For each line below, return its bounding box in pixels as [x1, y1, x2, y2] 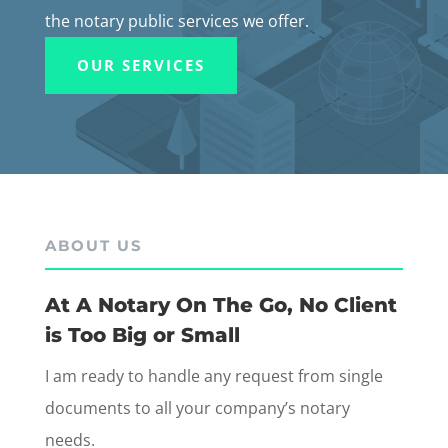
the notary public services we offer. [44, 10, 309, 33]
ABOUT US [44, 236, 143, 256]
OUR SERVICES [76, 55, 205, 76]
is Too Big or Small [44, 323, 240, 348]
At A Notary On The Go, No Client [44, 293, 397, 318]
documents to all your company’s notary [44, 397, 350, 420]
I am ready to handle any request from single [44, 365, 383, 388]
